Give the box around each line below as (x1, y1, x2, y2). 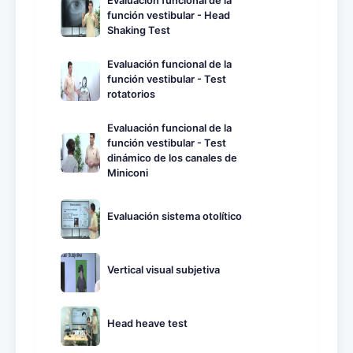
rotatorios (107, 87, 155, 100)
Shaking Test (107, 24, 170, 36)
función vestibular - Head (107, 9, 230, 21)
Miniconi (107, 166, 148, 179)
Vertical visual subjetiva (107, 264, 220, 277)
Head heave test (107, 318, 188, 330)
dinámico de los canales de (107, 151, 237, 164)
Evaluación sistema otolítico (107, 210, 242, 223)
